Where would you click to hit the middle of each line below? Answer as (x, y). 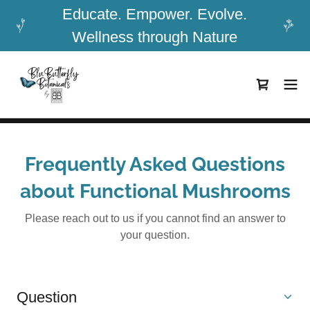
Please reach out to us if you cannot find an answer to (155, 218)
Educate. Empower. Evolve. (154, 14)
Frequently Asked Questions (155, 164)
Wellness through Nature (154, 37)
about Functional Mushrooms (155, 191)
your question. (155, 235)
